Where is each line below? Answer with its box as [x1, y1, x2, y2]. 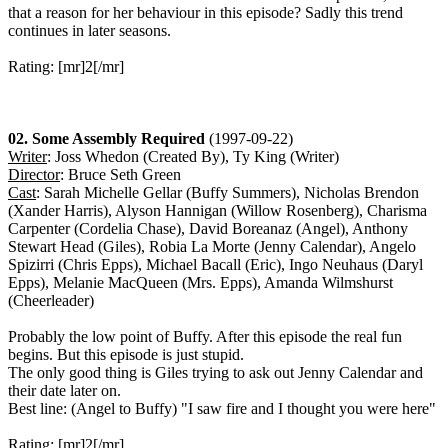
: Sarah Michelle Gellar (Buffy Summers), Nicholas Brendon [36, 184, 419, 202]
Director [8, 166, 60, 184]
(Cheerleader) [8, 292, 94, 310]
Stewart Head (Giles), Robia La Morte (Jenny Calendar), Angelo [8, 238, 416, 256]
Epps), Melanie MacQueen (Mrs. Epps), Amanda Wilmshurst [8, 274, 393, 292]
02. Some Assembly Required [8, 130, 205, 148]
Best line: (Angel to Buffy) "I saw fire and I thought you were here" [8, 400, 436, 418]
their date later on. [8, 382, 121, 400]
